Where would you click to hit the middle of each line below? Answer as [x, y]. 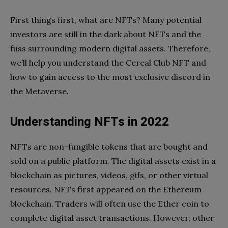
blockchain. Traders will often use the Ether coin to [110, 203]
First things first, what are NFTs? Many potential [106, 20]
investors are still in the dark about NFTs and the [106, 34]
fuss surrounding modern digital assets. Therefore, [110, 48]
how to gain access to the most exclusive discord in [110, 77]
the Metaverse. [40, 91]
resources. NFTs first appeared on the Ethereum [106, 189]
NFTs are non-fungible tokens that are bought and [109, 146]
